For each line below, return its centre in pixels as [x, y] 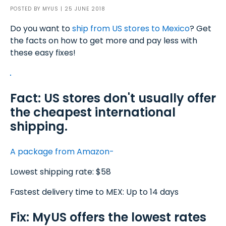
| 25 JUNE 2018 [82, 9]
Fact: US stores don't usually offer [113, 98]
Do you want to [40, 29]
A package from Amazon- [62, 152]
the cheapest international [93, 112]
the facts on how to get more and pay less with [104, 41]
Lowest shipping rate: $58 [61, 172]
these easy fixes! [43, 53]
